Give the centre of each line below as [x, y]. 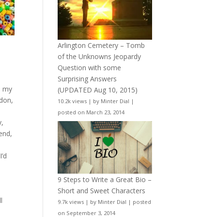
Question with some [90, 67]
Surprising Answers [87, 78]
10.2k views [72, 101]
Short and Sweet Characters [102, 191]
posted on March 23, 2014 [91, 112]
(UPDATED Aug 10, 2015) [98, 90]
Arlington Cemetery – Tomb [101, 45]
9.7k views [71, 202]
